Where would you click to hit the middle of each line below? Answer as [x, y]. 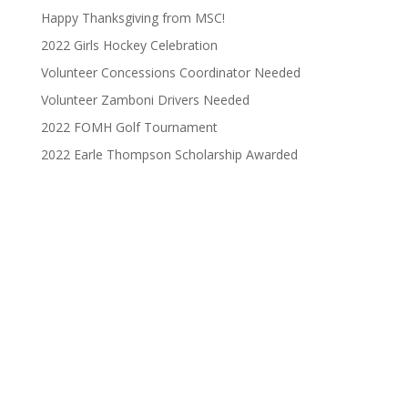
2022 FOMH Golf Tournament [129, 127]
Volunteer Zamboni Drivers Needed [145, 100]
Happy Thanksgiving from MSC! [133, 18]
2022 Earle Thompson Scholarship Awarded [169, 154]
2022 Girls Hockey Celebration [129, 45]
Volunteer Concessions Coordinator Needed [170, 72]
